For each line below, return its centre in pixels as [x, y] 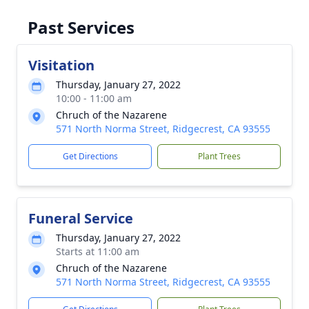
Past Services [81, 27]
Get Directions [90, 156]
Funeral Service [81, 218]
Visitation [61, 65]
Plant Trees [219, 156]
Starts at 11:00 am [98, 251]
